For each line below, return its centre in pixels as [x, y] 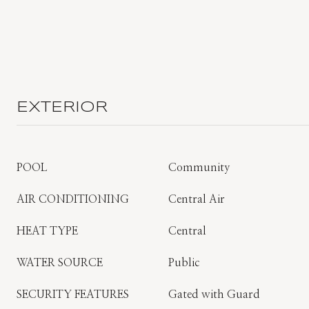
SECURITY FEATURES [73, 295]
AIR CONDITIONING [73, 199]
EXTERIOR [62, 108]
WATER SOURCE [60, 263]
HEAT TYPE [47, 231]
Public [184, 263]
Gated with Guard [214, 295]
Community [199, 168]
